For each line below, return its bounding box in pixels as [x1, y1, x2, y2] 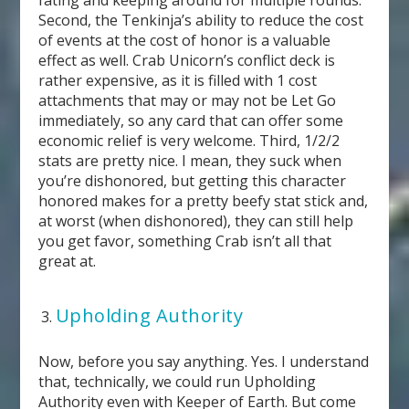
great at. [38, 250, 97, 271]
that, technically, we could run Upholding [38, 372, 317, 393]
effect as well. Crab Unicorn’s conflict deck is [38, 49, 336, 70]
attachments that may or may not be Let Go [38, 89, 337, 110]
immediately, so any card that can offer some [38, 110, 344, 131]
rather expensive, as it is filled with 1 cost [38, 69, 318, 90]
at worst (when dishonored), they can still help [38, 210, 354, 231]
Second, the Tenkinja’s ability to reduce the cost [38, 9, 364, 30]
